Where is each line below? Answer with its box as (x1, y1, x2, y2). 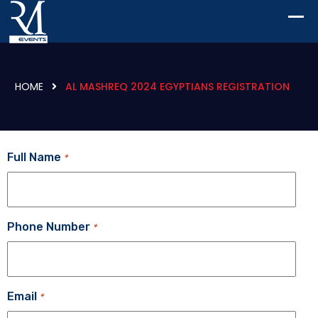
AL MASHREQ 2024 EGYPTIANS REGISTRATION (65, 79, 290, 94)
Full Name (7, 150, 61, 164)
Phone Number (7, 220, 90, 234)
